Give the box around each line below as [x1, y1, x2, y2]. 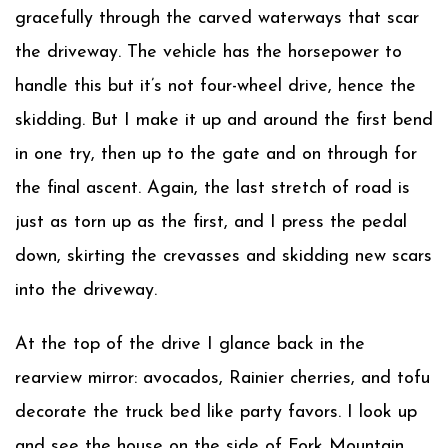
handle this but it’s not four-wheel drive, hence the [15, 77, 416, 96]
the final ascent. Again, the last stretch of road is [15, 179, 410, 198]
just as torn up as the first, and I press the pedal [15, 213, 407, 232]
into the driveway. [15, 281, 157, 300]
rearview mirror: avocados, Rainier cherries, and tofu [15, 369, 430, 388]
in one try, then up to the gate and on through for [15, 145, 417, 164]
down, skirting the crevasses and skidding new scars [15, 247, 432, 266]
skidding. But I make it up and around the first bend [15, 111, 433, 130]
